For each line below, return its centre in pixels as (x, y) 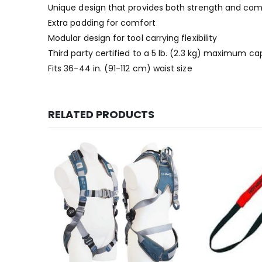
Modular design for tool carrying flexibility (133, 38)
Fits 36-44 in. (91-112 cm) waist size (120, 68)
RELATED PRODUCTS (101, 114)
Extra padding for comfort (102, 23)
